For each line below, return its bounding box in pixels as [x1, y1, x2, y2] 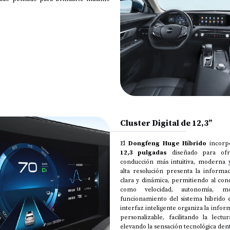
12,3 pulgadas [120, 148, 167, 157]
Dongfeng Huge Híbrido [128, 139, 207, 147]
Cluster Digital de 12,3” [120, 117, 213, 128]
